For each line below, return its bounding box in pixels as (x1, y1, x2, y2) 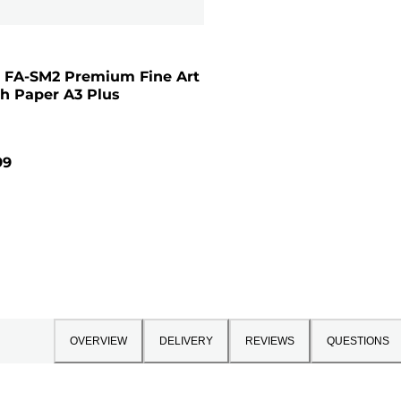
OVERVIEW (69, 334, 127, 347)
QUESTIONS (326, 334, 389, 347)
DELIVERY (158, 334, 213, 347)
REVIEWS (244, 334, 294, 347)
